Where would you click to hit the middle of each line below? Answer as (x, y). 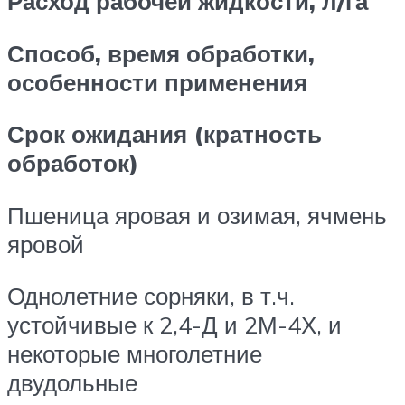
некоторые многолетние (135, 354)
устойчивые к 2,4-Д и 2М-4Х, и (174, 325)
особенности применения (157, 82)
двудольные (72, 383)
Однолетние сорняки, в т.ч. (151, 296)
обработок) (73, 163)
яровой (46, 244)
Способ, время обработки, (161, 53)
